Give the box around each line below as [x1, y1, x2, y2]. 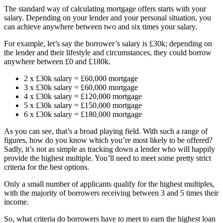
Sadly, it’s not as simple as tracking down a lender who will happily [4, 145, 215, 154]
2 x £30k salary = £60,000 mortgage [24, 74, 138, 83]
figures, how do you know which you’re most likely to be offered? [4, 136, 213, 145]
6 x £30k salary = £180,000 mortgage [24, 110, 142, 119]
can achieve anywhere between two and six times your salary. [4, 22, 197, 31]
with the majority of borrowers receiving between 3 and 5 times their [4, 189, 219, 198]
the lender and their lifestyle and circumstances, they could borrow [4, 48, 212, 57]
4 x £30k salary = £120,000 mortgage [24, 92, 142, 101]
